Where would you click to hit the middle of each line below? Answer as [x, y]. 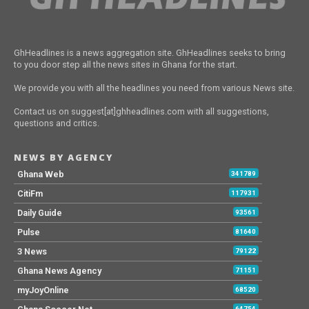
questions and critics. [56, 123]
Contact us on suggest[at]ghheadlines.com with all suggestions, [141, 112]
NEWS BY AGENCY [63, 158]
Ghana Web [40, 175]
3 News [32, 252]
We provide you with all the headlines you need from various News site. [154, 88]
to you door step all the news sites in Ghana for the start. [125, 65]
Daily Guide [39, 213]
